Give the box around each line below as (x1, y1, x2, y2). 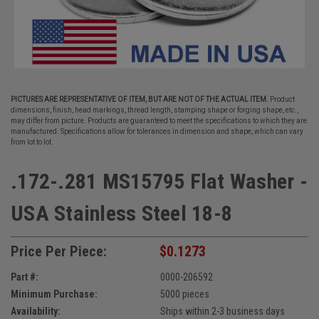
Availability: (11, 305, 61, 317)
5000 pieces (159, 288, 209, 300)
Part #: (11, 271, 38, 283)
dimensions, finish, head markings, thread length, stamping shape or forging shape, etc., (11, 106, 298, 114)
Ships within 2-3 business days (159, 305, 285, 317)
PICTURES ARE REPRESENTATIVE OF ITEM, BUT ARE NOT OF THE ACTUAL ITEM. (11, 95, 268, 103)
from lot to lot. (11, 138, 53, 146)
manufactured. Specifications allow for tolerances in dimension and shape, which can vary (11, 127, 303, 135)
